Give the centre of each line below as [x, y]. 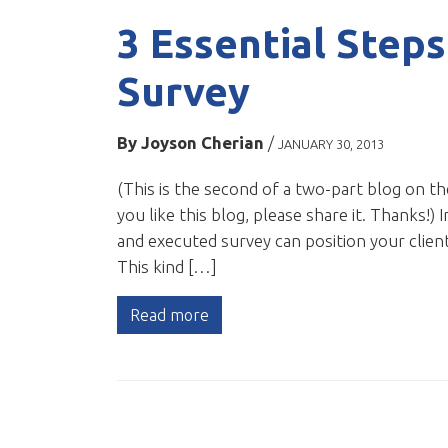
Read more [169, 315]
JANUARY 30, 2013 [331, 144]
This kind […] [167, 267]
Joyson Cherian [202, 143]
